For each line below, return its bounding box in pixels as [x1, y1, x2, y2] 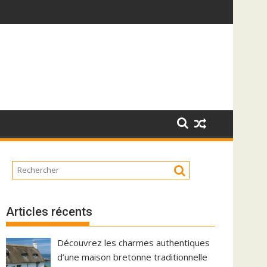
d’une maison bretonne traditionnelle [57, 250, 208, 263]
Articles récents [6, 204, 92, 219]
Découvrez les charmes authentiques [57, 236, 210, 249]
